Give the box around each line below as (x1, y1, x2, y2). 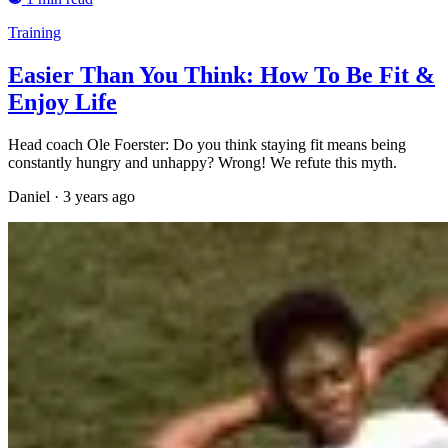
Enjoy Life (8, 89, 117, 116)
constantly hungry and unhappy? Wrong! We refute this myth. (8, 154, 397, 172)
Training (8, 24, 61, 42)
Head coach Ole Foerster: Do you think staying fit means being (8, 136, 406, 154)
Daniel (8, 188, 50, 206)
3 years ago (63, 188, 135, 206)
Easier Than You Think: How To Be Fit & (8, 62, 435, 89)
